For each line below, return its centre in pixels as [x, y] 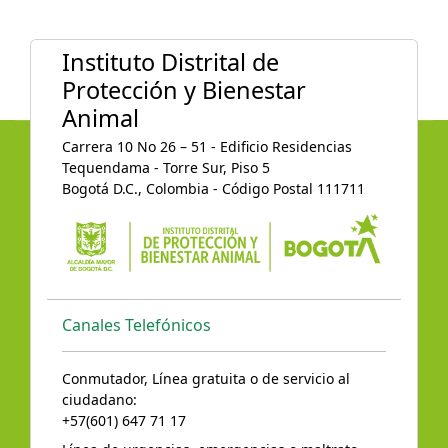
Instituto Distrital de [170, 61]
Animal [100, 117]
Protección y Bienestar [184, 89]
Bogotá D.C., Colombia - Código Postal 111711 [213, 188]
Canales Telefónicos [136, 325]
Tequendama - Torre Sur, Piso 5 [166, 167]
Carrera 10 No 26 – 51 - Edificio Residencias [207, 146]
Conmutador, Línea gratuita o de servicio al [206, 379]
